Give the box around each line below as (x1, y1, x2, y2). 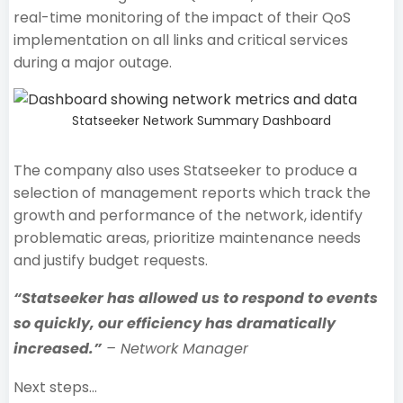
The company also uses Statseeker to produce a (13, 159, 357, 181)
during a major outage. (13, 51, 179, 73)
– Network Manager (102, 337, 253, 359)
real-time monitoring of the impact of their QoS (13, 6, 351, 28)
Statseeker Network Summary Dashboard (72, 111, 331, 130)
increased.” (13, 337, 102, 359)
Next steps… (13, 376, 97, 398)
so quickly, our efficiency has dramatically (13, 312, 336, 334)
